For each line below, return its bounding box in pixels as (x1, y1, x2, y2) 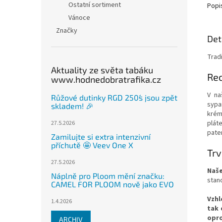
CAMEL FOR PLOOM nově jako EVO (51, 179, 174, 189)
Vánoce (68, 13, 90, 23)
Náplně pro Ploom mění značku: (51, 171, 165, 180)
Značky (56, 26, 77, 36)
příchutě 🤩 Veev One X (51, 140, 133, 150)
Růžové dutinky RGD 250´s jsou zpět (51, 93, 177, 102)
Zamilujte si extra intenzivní (51, 132, 151, 141)
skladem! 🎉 (51, 101, 94, 111)
